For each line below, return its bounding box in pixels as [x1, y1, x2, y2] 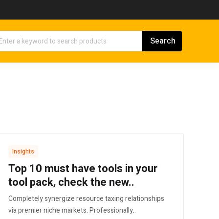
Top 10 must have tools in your [8, 161, 157, 177]
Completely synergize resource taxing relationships [8, 194, 164, 204]
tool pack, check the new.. [8, 175, 134, 191]
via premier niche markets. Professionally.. [8, 205, 136, 216]
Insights [12, 147, 34, 156]
